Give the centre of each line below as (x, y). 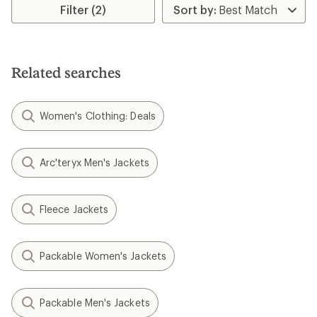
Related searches (66, 72)
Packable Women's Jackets (103, 256)
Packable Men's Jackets (95, 302)
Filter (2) (83, 10)
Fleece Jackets (74, 209)
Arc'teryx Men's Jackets (94, 162)
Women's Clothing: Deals (98, 116)
